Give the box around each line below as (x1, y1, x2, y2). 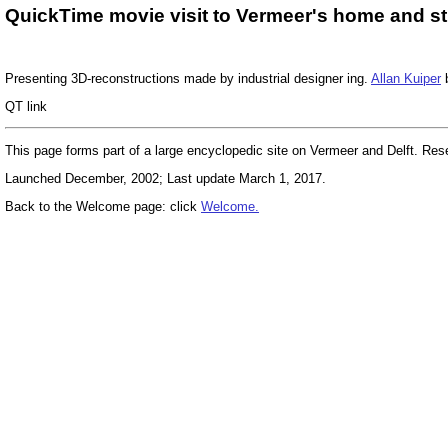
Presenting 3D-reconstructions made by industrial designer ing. (5, 70, 371, 86)
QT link (5, 99, 47, 115)
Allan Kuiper (371, 70, 441, 86)
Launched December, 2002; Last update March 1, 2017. (5, 171, 326, 187)
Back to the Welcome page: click (5, 199, 201, 215)
